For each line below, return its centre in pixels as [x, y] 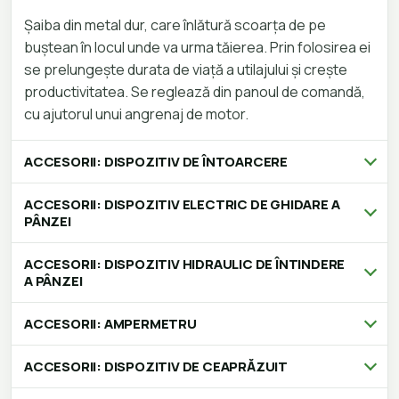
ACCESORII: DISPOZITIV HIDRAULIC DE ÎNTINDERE [185, 265]
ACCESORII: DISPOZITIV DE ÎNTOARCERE [156, 162]
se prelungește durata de [108, 70]
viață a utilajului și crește [270, 70]
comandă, [333, 92]
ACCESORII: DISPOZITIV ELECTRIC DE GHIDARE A [182, 205]
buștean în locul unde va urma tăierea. [147, 48]
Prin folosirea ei [320, 48]
